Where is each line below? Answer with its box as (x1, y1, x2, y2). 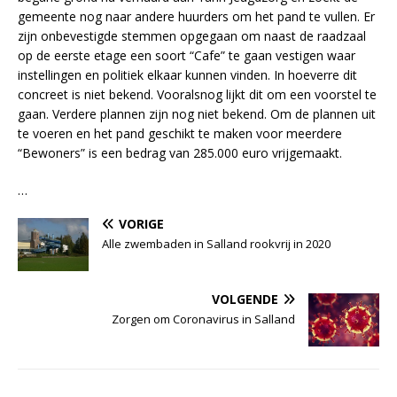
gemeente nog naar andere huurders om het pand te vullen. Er (18, 7, 375, 25)
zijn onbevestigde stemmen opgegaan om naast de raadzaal (18, 27, 366, 44)
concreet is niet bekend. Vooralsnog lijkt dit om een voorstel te (18, 85, 377, 103)
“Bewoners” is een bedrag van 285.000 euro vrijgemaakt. (18, 144, 342, 161)
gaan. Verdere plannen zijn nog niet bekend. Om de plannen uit (18, 105, 376, 122)
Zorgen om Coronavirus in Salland (112, 310, 295, 327)
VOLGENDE (212, 290, 278, 307)
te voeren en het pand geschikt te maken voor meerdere (18, 124, 342, 142)
